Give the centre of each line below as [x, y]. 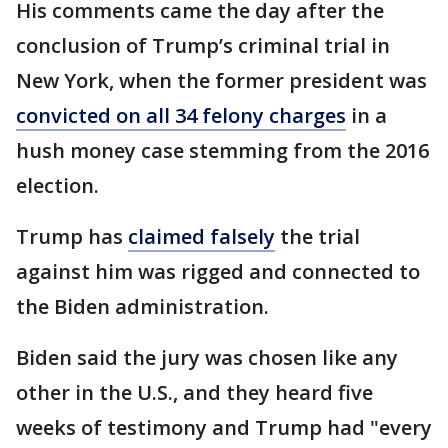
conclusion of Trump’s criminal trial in [203, 45]
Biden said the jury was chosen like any [207, 357]
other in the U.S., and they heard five [194, 392]
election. [57, 185]
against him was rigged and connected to [218, 271]
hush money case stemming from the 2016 [222, 150]
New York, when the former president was [221, 80]
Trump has [72, 236]
